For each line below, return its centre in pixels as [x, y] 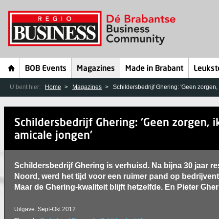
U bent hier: [26, 87]
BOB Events [46, 69]
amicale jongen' [53, 136]
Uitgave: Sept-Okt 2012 [45, 209]
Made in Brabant [154, 69]
